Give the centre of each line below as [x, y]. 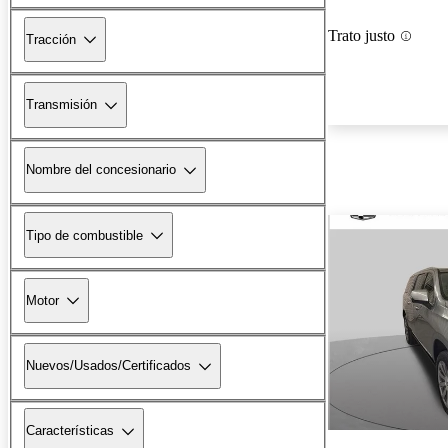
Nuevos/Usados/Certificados [108, 366]
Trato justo [361, 36]
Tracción [51, 39]
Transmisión [61, 105]
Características [70, 431]
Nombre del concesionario [101, 170]
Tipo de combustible [84, 235]
